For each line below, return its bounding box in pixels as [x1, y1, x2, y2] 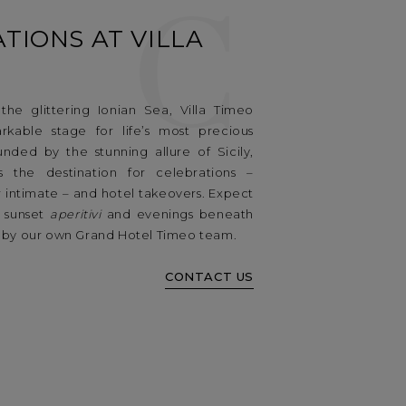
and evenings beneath [101, 207, 254, 222]
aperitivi [50, 207, 101, 222]
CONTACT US [164, 268, 254, 284]
